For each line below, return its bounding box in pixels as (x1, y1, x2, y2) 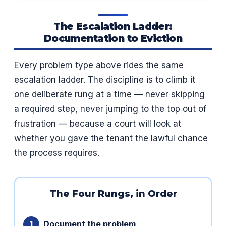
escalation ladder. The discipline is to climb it (14, 74, 195, 85)
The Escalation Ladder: (53, 20, 173, 32)
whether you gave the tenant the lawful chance (14, 133, 208, 143)
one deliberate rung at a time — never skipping (14, 89, 205, 99)
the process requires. (14, 147, 99, 158)
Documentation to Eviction (43, 32, 183, 44)
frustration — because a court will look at (14, 118, 181, 129)
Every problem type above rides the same (14, 60, 184, 70)
